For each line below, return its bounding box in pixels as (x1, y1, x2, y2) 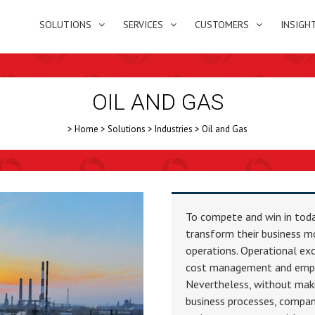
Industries (155, 123, 193, 135)
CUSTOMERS (195, 18, 249, 31)
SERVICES (123, 18, 163, 31)
